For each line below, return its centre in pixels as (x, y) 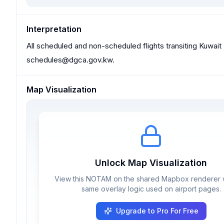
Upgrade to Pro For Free (157, 211)
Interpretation (54, 29)
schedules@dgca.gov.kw (69, 60)
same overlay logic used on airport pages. (151, 189)
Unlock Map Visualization (151, 163)
